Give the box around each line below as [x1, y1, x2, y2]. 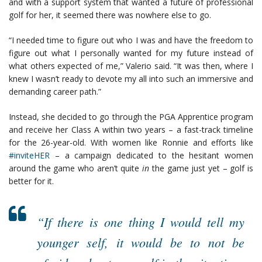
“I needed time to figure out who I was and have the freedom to [9, 35, 253, 46]
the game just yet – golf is [149, 163, 254, 174]
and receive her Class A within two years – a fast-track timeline [9, 124, 253, 136]
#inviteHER [9, 150, 50, 161]
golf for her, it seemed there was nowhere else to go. [9, 9, 211, 21]
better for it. [9, 175, 54, 187]
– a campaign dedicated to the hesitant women [50, 150, 253, 161]
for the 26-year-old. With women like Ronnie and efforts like [9, 137, 253, 149]
